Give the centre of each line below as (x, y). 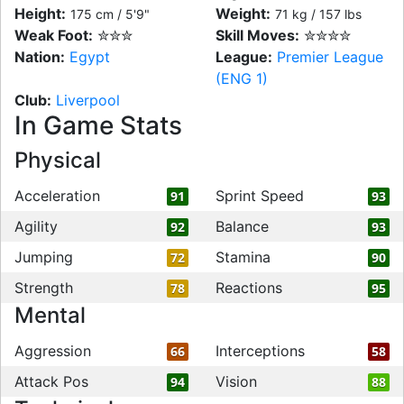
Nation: (40, 57)
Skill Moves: (257, 35)
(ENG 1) (242, 78)
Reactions (249, 288)
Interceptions (260, 351)
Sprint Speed (260, 196)
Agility (36, 226)
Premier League (330, 57)
